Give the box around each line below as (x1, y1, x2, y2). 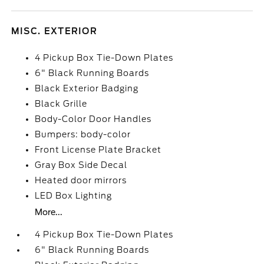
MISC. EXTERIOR (11, 27, 98, 36)
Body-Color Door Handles (35, 114, 152, 124)
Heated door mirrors (35, 176, 127, 185)
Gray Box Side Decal (35, 160, 128, 170)
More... (35, 207, 63, 217)
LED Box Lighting (35, 191, 113, 200)
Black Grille (35, 99, 88, 108)
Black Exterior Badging (35, 84, 139, 93)
